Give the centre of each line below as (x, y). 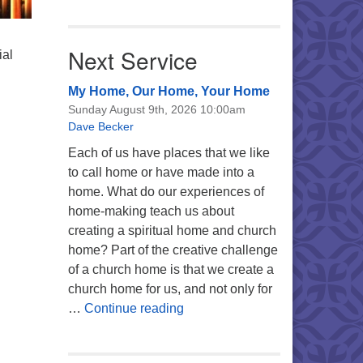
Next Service (132, 60)
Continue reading (134, 308)
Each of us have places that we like (169, 153)
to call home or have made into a (161, 172)
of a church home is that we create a (171, 269)
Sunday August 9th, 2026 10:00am (156, 109)
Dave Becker (100, 126)
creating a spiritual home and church (172, 231)
